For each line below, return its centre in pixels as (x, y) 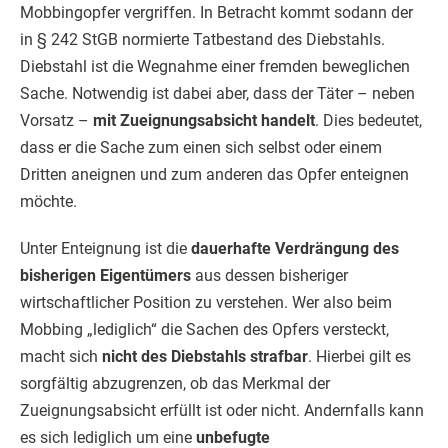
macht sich (61, 356)
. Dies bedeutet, (368, 120)
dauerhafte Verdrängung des (295, 248)
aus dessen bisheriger (269, 275)
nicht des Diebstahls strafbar (205, 356)
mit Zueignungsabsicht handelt (204, 120)
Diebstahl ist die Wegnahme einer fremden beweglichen (215, 66)
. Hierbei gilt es (359, 356)
